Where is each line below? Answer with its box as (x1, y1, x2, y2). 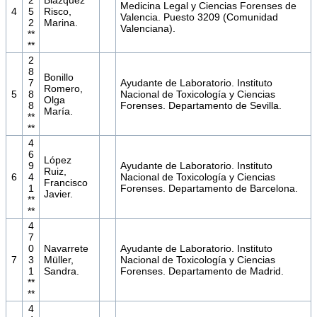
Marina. (43, 17, 78, 29)
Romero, (43, 83, 83, 95)
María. (43, 105, 73, 117)
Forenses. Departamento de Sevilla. (120, 100, 282, 112)
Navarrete (43, 243, 88, 255)
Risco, (43, 6, 71, 18)
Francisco (43, 177, 88, 189)
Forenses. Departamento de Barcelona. (120, 183, 298, 195)
